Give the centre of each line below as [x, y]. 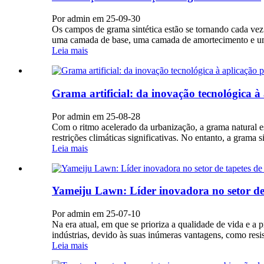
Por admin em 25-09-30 [96, 19]
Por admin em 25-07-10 [96, 214]
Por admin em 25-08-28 [96, 116]
